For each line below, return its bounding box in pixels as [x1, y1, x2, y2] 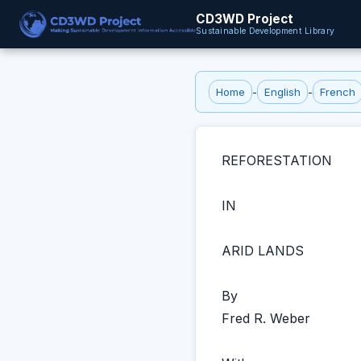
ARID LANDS [222, 243, 304, 259]
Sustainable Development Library [195, 26, 335, 36]
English [264, 85, 301, 98]
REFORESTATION [222, 152, 332, 168]
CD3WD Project [195, 11, 293, 27]
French [320, 85, 355, 98]
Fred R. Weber [222, 310, 310, 326]
